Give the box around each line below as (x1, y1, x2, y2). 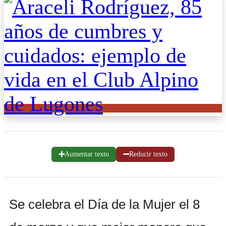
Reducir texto (129, 150, 167, 158)
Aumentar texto (65, 150, 109, 158)
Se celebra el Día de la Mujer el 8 (9, 196, 200, 212)
